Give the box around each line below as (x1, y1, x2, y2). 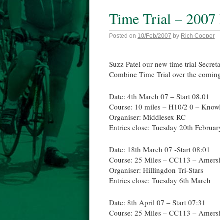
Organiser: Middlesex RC (109, 112, 186, 122)
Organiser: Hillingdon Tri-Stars (109, 165, 203, 175)
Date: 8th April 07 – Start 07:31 (109, 197, 206, 207)
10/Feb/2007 (137, 32, 171, 39)
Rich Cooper (181, 32, 215, 39)
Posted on (109, 32, 136, 39)
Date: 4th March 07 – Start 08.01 (109, 91, 210, 101)
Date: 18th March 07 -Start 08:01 (109, 144, 210, 154)
